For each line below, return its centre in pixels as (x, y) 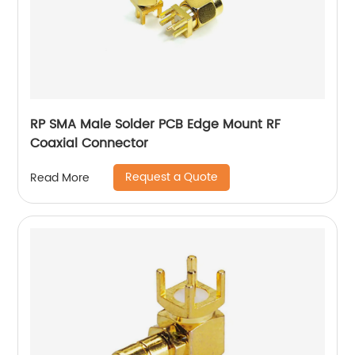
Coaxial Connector (90, 144)
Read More (60, 177)
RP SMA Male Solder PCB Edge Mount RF (156, 125)
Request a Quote (172, 177)
